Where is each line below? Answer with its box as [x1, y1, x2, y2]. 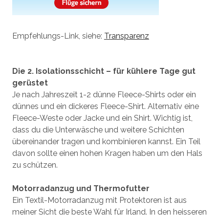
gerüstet [12, 78, 48, 88]
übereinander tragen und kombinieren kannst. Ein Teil [12, 137, 200, 146]
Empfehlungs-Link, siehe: [12, 31, 104, 41]
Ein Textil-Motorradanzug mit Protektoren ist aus [12, 196, 187, 205]
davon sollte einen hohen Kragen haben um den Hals [12, 149, 202, 158]
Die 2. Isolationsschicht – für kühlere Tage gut [12, 66, 196, 76]
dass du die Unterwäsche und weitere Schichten [12, 125, 184, 134]
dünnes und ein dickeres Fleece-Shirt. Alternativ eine [12, 102, 199, 111]
